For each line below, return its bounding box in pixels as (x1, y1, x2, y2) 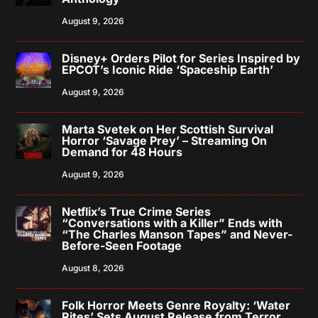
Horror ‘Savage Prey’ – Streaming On (62, 133, 268, 148)
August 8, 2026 (62, 262, 125, 273)
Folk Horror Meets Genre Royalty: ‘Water (62, 297, 291, 312)
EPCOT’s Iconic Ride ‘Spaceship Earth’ (62, 62, 274, 77)
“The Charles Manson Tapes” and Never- (62, 226, 293, 241)
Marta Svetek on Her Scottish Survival (62, 121, 274, 136)
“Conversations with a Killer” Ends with (62, 215, 283, 230)
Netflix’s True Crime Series (62, 204, 212, 219)
